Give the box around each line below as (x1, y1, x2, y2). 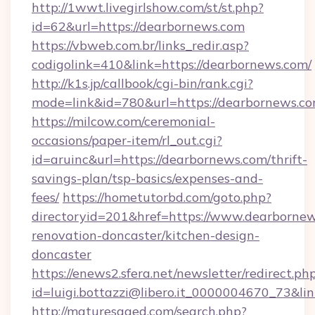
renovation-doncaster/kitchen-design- (32, 227, 259, 243)
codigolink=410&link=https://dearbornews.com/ (32, 56, 311, 72)
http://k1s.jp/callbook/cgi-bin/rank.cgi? (32, 75, 253, 91)
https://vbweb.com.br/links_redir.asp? (32, 37, 249, 53)
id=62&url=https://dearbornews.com (32, 18, 245, 34)
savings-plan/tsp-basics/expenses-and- (32, 170, 263, 186)
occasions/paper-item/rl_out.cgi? (32, 132, 222, 148)
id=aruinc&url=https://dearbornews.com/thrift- (32, 151, 307, 167)
